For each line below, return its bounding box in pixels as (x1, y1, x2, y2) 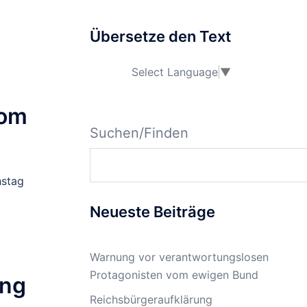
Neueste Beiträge (90, 202, 215, 221)
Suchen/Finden (90, 124, 188, 141)
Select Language (131, 64, 218, 79)
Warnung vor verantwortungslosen (90, 249, 269, 264)
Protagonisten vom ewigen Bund (90, 267, 258, 282)
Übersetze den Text (90, 27, 231, 45)
